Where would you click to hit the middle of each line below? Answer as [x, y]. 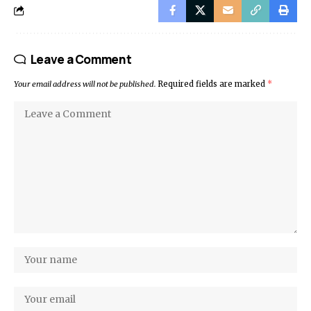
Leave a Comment [81, 60]
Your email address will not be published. [85, 84]
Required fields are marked [212, 84]
